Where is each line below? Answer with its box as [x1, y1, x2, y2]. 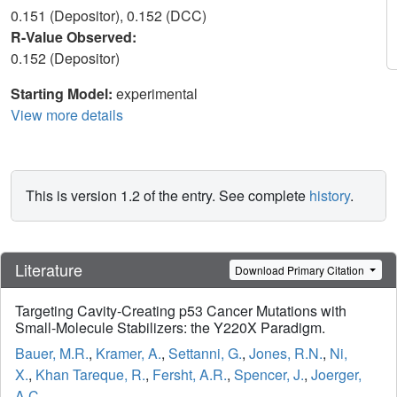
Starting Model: [11, 83, 116, 104]
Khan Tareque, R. [35, 364, 145, 385]
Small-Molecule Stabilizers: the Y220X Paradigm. [15, 317, 325, 339]
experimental [116, 83, 198, 104]
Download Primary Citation [235, 261, 368, 277]
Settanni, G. [168, 343, 242, 364]
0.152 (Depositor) [11, 48, 123, 68]
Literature [15, 258, 82, 282]
